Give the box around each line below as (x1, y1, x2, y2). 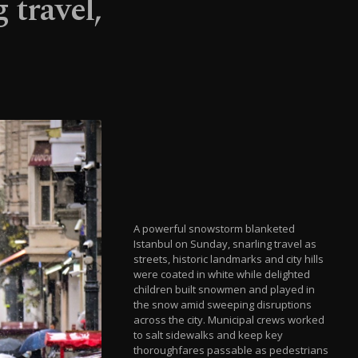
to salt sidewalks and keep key (133, 327, 284, 342)
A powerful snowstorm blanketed (133, 221, 296, 236)
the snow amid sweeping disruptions (133, 296, 312, 312)
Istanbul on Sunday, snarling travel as (133, 236, 317, 251)
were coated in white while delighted (133, 266, 311, 281)
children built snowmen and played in (133, 281, 316, 296)
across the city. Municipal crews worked (133, 312, 325, 327)
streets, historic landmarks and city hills (133, 251, 324, 266)
